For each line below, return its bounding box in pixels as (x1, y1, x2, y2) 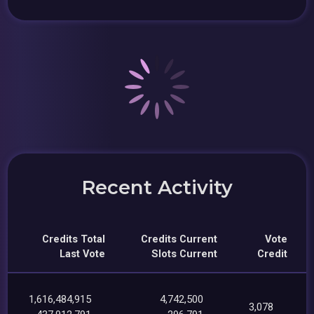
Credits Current (141, 233, 218, 245)
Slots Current (151, 247, 218, 260)
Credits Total (42, 233, 106, 245)
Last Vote (60, 247, 106, 260)
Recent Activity (81, 175, 233, 199)
